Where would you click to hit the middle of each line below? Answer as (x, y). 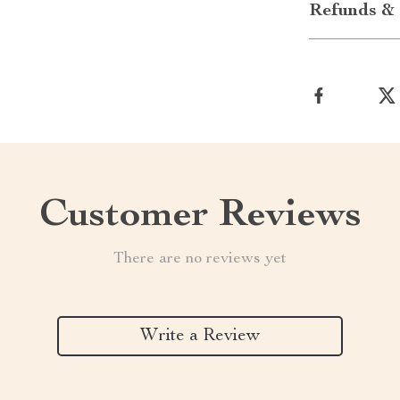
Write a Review (200, 336)
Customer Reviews (200, 217)
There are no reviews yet (200, 259)
